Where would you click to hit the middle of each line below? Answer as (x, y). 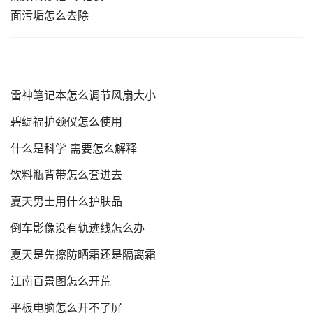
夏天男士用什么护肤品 (66, 202)
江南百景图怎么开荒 (61, 281)
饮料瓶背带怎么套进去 (66, 175)
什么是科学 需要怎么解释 (74, 148)
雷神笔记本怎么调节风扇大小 (83, 95)
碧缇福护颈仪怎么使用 (66, 122)
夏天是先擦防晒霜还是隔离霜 (83, 255)
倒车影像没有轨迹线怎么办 (78, 228)
